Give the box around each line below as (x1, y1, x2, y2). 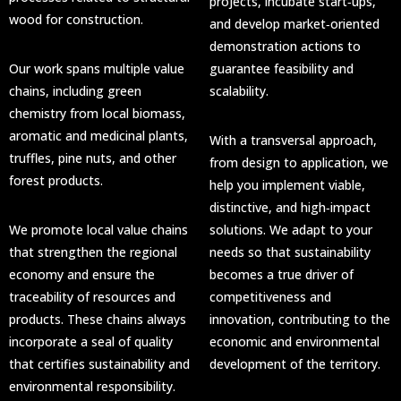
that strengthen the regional (9, 243, 177, 261)
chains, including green (9, 82, 141, 100)
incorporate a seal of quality (9, 333, 173, 351)
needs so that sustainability (209, 243, 371, 261)
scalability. (209, 82, 269, 100)
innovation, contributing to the (209, 311, 390, 328)
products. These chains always (9, 311, 186, 328)
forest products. (9, 172, 103, 190)
